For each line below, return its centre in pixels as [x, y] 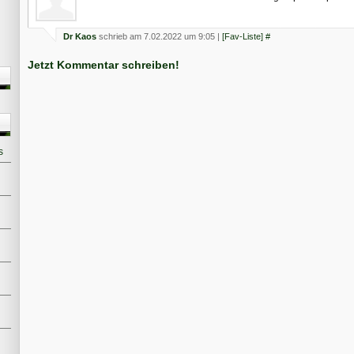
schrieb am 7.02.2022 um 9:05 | [159, 37]
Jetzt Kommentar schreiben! [104, 65]
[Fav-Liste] [243, 37]
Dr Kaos [80, 37]
